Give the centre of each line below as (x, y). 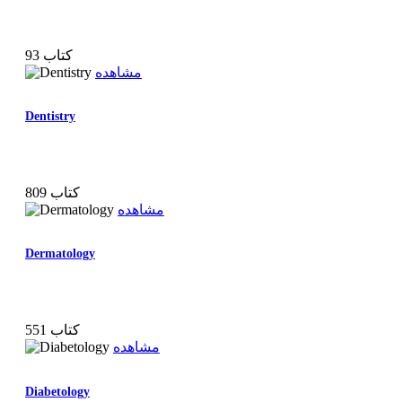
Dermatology (60, 254)
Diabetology (57, 391)
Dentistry (50, 117)
